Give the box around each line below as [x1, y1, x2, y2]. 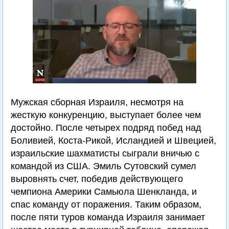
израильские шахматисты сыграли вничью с [11, 148, 199, 158]
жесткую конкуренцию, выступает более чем [11, 110, 201, 120]
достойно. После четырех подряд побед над [11, 123, 201, 133]
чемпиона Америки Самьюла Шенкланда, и [11, 187, 197, 197]
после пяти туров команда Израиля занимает [11, 212, 205, 222]
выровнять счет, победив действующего [11, 174, 183, 184]
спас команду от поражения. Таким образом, [11, 199, 201, 210]
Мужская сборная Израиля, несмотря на [11, 97, 184, 107]
